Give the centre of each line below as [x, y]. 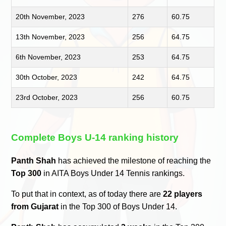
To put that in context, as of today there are [87, 194]
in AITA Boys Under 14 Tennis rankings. [113, 173]
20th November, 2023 [50, 17]
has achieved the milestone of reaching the [134, 160]
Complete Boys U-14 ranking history [95, 138]
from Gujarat [35, 206]
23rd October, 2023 [47, 98]
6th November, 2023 [48, 57]
